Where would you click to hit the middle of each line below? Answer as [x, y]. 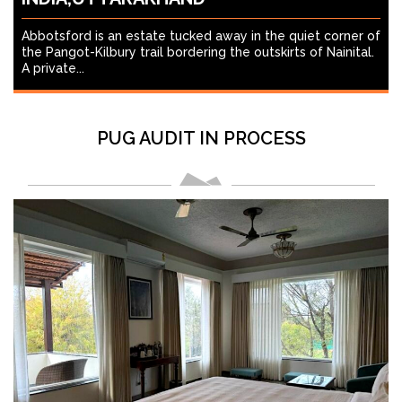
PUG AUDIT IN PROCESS [201, 138]
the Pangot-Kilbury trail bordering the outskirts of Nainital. [198, 52]
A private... [53, 68]
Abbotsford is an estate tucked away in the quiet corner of [201, 35]
